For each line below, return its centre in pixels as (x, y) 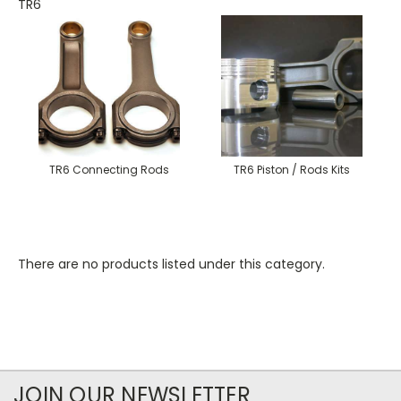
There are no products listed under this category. (171, 264)
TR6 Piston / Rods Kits (292, 169)
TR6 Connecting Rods (109, 169)
